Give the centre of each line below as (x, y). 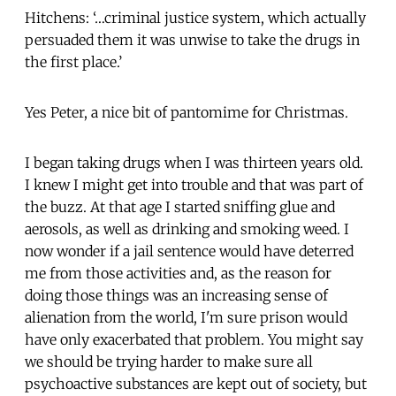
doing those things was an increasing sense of (176, 295)
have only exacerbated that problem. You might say (194, 339)
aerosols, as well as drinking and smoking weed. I (187, 228)
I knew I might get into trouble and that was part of (194, 184)
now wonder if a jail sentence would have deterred (189, 251)
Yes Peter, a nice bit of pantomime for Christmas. (187, 112)
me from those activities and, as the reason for (178, 273)
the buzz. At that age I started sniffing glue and (180, 206)
